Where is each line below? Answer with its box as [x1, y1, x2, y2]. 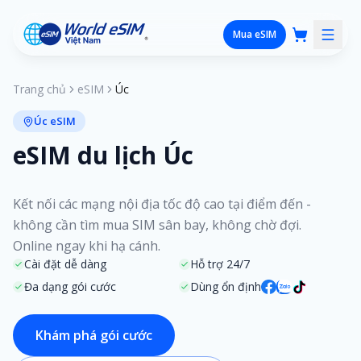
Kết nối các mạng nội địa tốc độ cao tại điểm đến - [13, 195, 311, 213]
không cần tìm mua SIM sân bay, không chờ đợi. [13, 216, 301, 234]
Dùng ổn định [190, 279, 262, 294]
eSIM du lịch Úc [13, 139, 193, 172]
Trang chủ [13, 81, 66, 97]
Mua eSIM [233, 27, 276, 41]
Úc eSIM [34, 114, 76, 128]
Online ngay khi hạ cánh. [13, 237, 160, 255]
